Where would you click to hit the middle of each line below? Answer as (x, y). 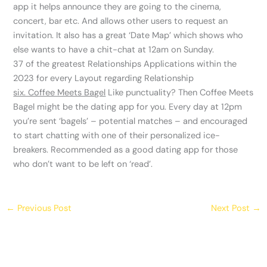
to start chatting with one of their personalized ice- (117, 136)
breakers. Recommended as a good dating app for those (126, 150)
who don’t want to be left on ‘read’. (83, 164)
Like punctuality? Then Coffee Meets (180, 93)
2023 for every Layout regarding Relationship (104, 79)
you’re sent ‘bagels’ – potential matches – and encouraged (131, 122)
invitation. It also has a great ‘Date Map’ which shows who (128, 36)
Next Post (232, 208)
